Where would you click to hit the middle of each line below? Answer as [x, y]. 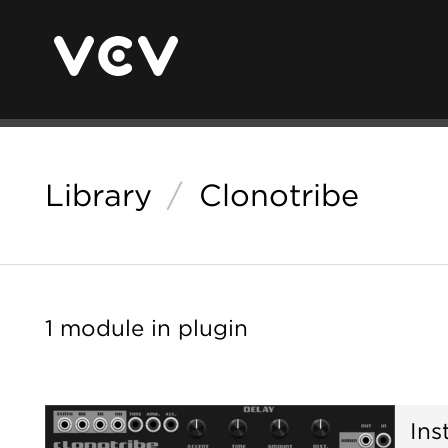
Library [98, 195]
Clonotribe [278, 195]
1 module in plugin [146, 327]
